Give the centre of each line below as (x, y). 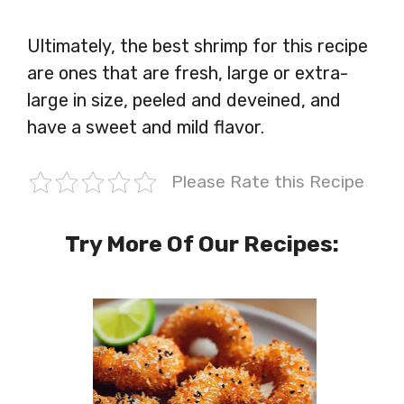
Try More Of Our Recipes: (202, 244)
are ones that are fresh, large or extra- (188, 73)
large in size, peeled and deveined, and (184, 101)
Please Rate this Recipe (267, 182)
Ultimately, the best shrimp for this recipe (197, 46)
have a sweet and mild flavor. (146, 128)
